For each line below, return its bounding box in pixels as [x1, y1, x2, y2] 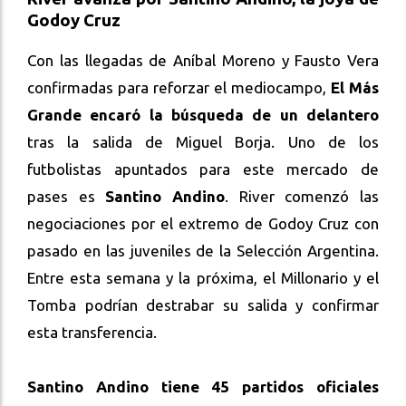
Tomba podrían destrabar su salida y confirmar [27, 296, 379, 314]
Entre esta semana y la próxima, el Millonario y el [27, 269, 379, 287]
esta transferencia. [27, 324, 157, 342]
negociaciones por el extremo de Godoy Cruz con [27, 215, 379, 233]
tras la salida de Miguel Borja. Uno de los [27, 133, 379, 151]
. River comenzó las [225, 188, 380, 206]
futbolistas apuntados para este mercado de [27, 160, 379, 179]
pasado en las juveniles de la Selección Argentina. [27, 242, 379, 260]
